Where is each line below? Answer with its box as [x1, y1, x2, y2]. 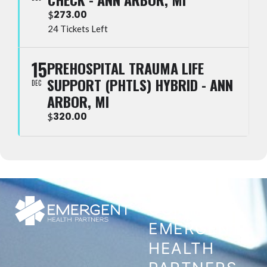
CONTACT [148, 199, 231, 218]
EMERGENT [148, 219, 242, 238]
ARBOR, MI [47, 90, 109, 112]
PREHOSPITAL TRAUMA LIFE [47, 57, 204, 79]
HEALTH [148, 238, 215, 257]
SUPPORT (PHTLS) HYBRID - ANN [47, 73, 233, 95]
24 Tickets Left [48, 23, 108, 34]
